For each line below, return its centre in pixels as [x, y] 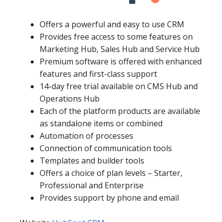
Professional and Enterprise [92, 185]
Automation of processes [86, 136]
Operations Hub [70, 98]
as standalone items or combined [101, 123]
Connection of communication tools [106, 148]
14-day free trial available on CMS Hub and [119, 86]
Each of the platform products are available [120, 111]
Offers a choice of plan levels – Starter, [111, 173]
